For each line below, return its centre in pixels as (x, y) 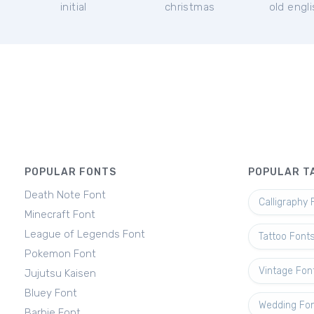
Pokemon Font (60, 254)
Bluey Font (51, 293)
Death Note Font (65, 195)
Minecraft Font (60, 214)
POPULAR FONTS (70, 172)
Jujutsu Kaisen (60, 273)
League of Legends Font (85, 234)
